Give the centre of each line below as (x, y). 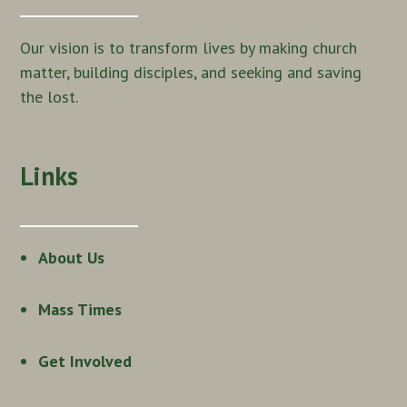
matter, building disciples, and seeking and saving (191, 72)
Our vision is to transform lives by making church (189, 47)
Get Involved (85, 361)
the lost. (50, 96)
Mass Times (80, 309)
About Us (72, 257)
